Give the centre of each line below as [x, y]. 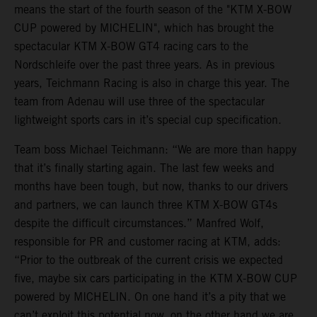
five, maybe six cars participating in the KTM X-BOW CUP [156, 279]
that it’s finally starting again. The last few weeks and [144, 168]
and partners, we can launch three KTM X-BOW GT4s [146, 205]
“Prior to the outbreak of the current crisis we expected [149, 260]
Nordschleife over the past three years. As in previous [144, 65]
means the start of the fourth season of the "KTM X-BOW [153, 10]
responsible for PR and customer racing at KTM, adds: [148, 242]
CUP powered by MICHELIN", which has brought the [144, 28]
